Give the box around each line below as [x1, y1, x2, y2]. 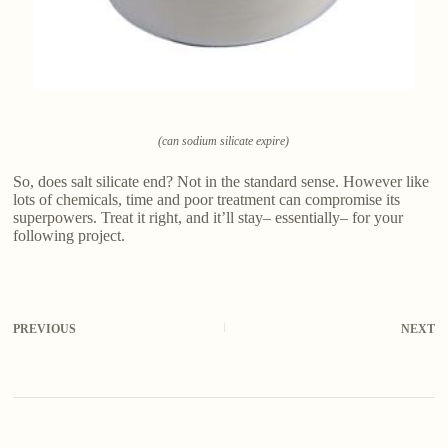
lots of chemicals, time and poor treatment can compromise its [13, 190, 401, 208]
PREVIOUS [13, 321, 77, 336]
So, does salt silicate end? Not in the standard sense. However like [13, 172, 430, 190]
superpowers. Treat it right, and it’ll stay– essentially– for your [13, 208, 404, 226]
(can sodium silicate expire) [158, 133, 290, 148]
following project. [13, 226, 126, 244]
